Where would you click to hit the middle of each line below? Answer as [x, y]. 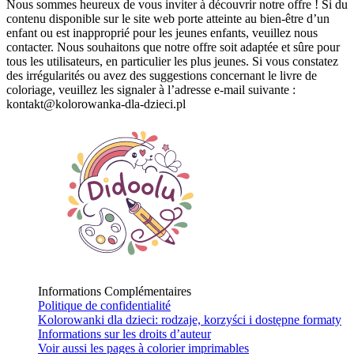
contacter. [30, 47]
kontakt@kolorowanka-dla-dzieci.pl [96, 104]
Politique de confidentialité [104, 305]
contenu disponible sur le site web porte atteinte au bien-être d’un [168, 19]
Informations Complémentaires [115, 291]
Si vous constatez [295, 62]
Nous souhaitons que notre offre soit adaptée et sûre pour [198, 47]
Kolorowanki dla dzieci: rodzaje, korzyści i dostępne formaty [190, 319]
